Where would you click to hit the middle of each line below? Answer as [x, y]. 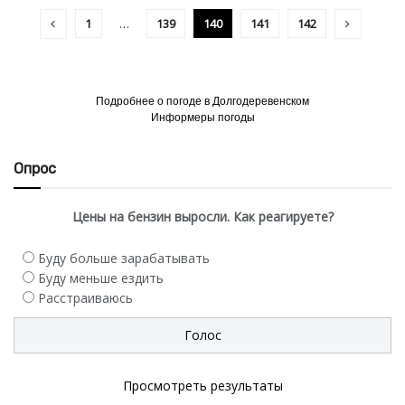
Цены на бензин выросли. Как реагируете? [202, 216]
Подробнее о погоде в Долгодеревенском [202, 101]
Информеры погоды [202, 117]
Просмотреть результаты [202, 385]
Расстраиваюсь [85, 298]
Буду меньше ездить [101, 278]
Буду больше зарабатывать [124, 258]
